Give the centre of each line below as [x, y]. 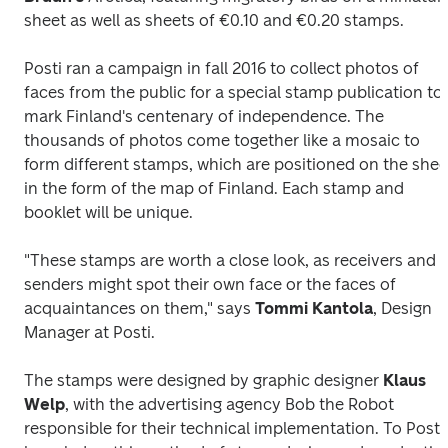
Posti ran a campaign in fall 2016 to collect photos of [221, 68]
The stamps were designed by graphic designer [203, 380]
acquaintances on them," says [139, 308]
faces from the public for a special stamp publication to [233, 92]
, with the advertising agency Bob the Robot [229, 404]
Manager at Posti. [89, 332]
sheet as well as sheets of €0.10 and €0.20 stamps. [214, 20]
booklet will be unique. [108, 212]
